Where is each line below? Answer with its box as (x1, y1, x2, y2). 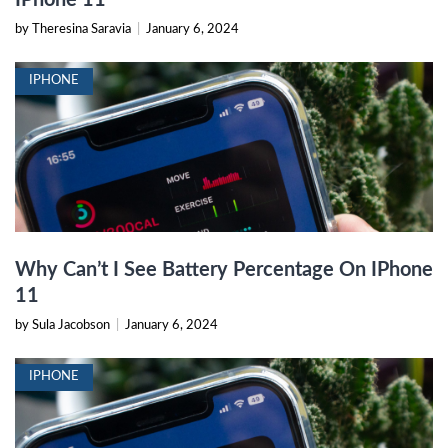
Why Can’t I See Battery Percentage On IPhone (15, 259, 433, 280)
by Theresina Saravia (15, 22, 134, 36)
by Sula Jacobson (15, 318, 113, 332)
